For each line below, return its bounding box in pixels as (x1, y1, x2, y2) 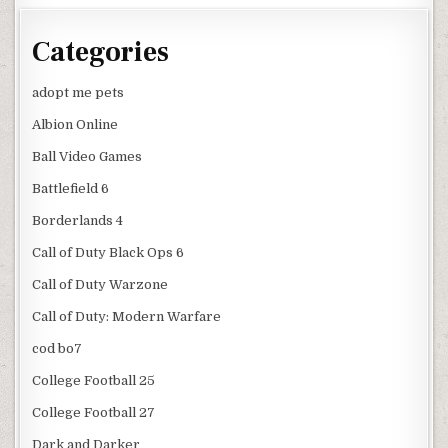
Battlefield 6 (32, 181, 110, 197)
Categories (32, 34, 170, 71)
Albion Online (32, 117, 119, 133)
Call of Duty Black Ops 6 (32, 245, 185, 261)
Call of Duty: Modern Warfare (32, 309, 222, 325)
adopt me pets (32, 85, 125, 101)
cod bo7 (32, 341, 83, 357)
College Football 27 (32, 405, 156, 421)
